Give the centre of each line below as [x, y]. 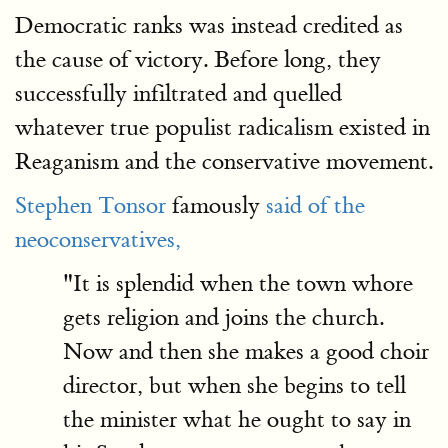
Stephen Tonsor [90, 205]
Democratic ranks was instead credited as [209, 25]
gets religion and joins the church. [223, 317]
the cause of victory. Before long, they [198, 59]
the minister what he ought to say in [237, 419]
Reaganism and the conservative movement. [224, 161]
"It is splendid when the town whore [238, 283]
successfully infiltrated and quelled [178, 93]
